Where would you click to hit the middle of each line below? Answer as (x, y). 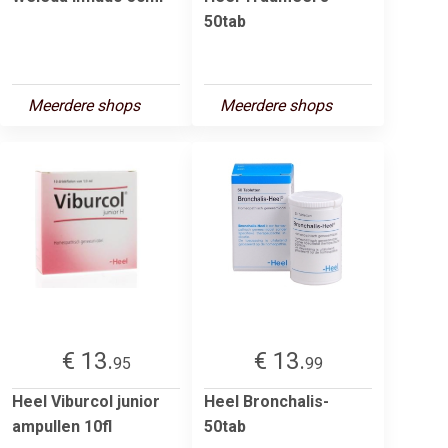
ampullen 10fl (62, 426)
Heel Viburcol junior (86, 401)
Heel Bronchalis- (266, 401)
